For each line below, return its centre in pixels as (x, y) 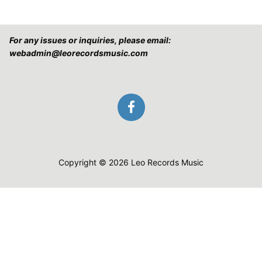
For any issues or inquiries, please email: (90, 40)
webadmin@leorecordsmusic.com (79, 53)
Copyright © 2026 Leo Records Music (131, 162)
